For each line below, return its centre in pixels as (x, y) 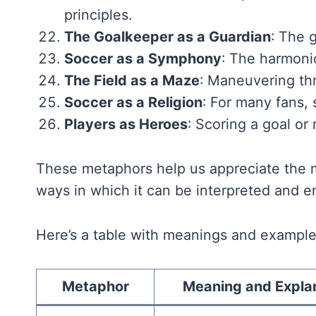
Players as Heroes (126, 124)
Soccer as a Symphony (142, 58)
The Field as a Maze (132, 80)
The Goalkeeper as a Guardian (167, 36)
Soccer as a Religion (133, 102)
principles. (98, 14)
